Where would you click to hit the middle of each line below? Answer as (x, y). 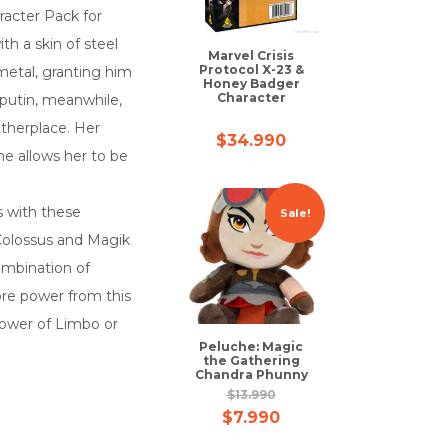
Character (251, 97)
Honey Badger (251, 83)
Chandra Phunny (251, 374)
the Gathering (251, 360)
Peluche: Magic (251, 346)
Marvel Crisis (251, 55)
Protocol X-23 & (251, 69)
